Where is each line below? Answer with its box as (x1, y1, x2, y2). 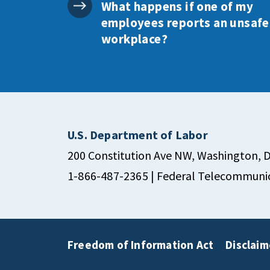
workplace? (101, 31, 168, 47)
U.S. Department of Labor (67, 127, 208, 142)
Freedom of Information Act (67, 237, 214, 252)
